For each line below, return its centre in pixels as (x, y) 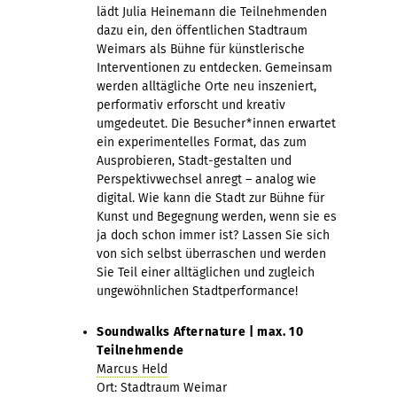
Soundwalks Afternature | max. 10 (200, 331)
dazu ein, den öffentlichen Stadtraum (202, 30)
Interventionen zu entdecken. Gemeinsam (214, 67)
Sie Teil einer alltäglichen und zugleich (206, 272)
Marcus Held (132, 369)
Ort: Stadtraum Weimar (162, 387)
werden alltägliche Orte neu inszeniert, (206, 86)
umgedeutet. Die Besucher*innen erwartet (216, 123)
